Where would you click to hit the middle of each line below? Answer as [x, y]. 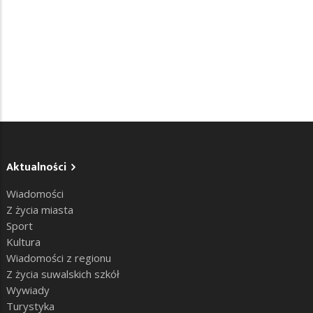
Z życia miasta [40, 210]
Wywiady [28, 290]
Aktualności [36, 168]
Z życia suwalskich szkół [63, 274]
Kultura [23, 242]
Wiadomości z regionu [59, 258]
